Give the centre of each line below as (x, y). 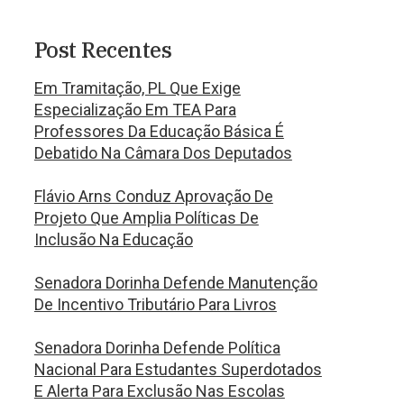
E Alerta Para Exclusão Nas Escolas (159, 391)
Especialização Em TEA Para (135, 110)
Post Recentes (103, 50)
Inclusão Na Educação (113, 239)
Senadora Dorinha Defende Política (157, 348)
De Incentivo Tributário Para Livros (155, 304)
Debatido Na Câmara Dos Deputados (163, 153)
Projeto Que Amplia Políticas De (146, 218)
